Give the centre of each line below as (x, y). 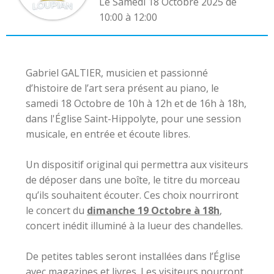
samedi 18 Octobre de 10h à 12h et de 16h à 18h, (136, 103)
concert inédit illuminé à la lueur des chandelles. (134, 226)
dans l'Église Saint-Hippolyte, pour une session (133, 119)
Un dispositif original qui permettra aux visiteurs (137, 165)
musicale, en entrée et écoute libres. (108, 134)
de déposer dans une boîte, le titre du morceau (133, 180)
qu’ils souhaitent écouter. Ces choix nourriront (132, 195)
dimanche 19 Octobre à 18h (153, 210)
